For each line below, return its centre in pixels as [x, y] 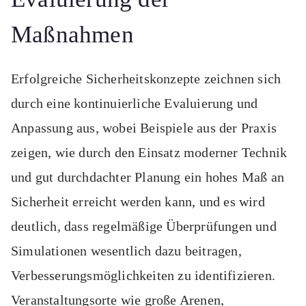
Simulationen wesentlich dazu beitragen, [126, 251]
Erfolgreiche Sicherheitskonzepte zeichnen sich [146, 79]
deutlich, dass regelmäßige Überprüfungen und [144, 226]
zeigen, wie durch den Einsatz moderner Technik [149, 153]
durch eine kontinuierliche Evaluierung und [135, 103]
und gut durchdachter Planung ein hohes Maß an [148, 177]
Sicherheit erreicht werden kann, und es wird [138, 202]
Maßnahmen [72, 35]
